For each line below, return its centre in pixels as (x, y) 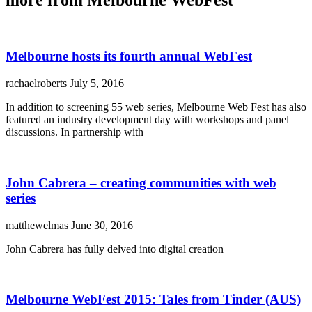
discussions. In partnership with (75, 132)
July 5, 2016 (97, 84)
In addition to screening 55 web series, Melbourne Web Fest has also (156, 107)
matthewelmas (38, 225)
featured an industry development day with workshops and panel (147, 120)
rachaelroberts (38, 84)
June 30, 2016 (102, 225)
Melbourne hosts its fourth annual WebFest (129, 56)
